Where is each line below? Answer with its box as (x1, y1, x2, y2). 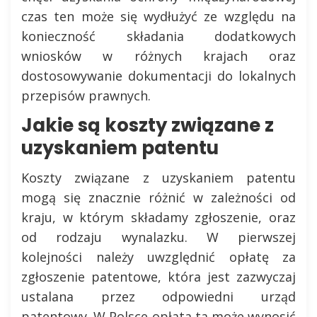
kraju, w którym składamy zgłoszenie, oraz (21, 209, 296, 226)
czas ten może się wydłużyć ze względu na (21, 8, 296, 25)
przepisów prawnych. (21, 87, 151, 104)
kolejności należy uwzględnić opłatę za (21, 248, 296, 265)
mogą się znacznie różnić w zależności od (21, 189, 296, 206)
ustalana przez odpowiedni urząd (21, 288, 296, 305)
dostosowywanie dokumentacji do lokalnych (21, 67, 296, 84)
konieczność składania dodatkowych (21, 28, 296, 45)
